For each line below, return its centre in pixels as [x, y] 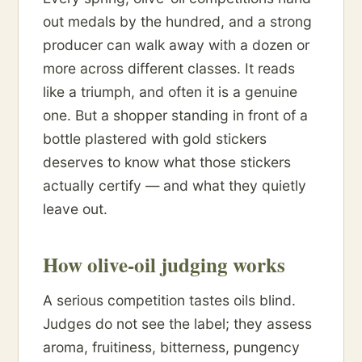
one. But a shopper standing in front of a [175, 116]
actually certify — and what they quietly [175, 186]
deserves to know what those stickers [167, 162]
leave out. [75, 209]
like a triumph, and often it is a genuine [170, 92]
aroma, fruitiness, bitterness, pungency [171, 347]
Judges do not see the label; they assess [177, 324]
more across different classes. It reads [169, 69]
